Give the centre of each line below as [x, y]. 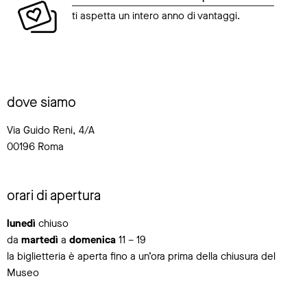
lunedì [21, 224]
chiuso [52, 224]
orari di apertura [54, 196]
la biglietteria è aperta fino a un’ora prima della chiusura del [141, 257]
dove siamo [41, 103]
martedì [41, 240]
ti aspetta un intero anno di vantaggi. [156, 16]
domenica [93, 240]
